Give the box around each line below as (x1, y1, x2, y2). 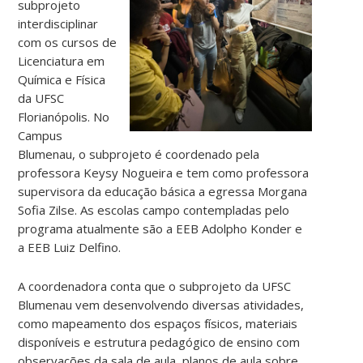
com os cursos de (18, 33, 117, 50)
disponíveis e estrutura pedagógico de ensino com (18, 333, 301, 350)
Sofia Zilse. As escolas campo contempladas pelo (18, 201, 290, 218)
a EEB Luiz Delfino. (18, 238, 122, 255)
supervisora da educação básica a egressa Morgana (18, 182, 308, 199)
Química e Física (18, 70, 106, 88)
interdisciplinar (18, 15, 99, 32)
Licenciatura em (18, 52, 105, 69)
